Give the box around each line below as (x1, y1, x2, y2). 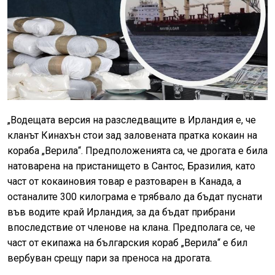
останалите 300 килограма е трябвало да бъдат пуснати (7, 190, 262, 203)
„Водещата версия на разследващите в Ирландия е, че (7, 114, 256, 126)
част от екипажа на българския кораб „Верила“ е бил (7, 236, 247, 249)
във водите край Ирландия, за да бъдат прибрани (7, 206, 235, 218)
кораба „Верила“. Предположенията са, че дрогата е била (7, 144, 268, 157)
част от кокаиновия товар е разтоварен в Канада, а (7, 175, 241, 187)
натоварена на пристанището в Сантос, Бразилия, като (7, 160, 255, 172)
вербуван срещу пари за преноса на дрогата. (7, 252, 212, 264)
